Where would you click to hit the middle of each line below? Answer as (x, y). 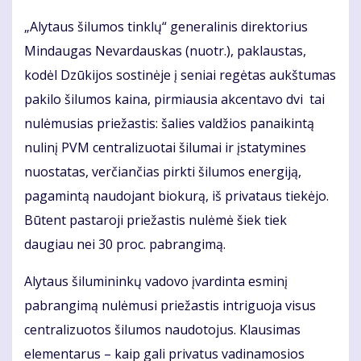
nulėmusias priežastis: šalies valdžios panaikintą (169, 124)
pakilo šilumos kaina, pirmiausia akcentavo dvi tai (174, 100)
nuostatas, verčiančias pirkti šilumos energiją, (163, 172)
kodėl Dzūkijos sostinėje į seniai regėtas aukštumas (180, 75)
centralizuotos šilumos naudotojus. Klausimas (162, 330)
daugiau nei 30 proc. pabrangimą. (127, 245)
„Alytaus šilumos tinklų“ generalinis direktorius (166, 27)
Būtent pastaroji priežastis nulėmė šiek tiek (156, 220)
